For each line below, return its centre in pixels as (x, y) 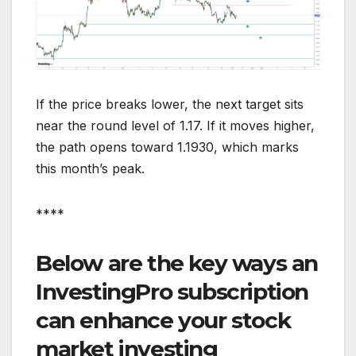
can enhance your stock (163, 320)
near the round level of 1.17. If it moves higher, (175, 125)
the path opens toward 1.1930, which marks (167, 147)
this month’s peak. (90, 168)
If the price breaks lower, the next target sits (170, 104)
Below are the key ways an (177, 263)
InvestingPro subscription (172, 291)
